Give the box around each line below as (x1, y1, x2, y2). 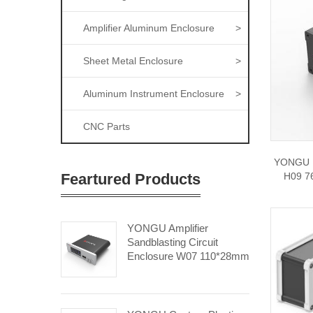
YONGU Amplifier (127, 222, 208, 234)
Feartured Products (61, 170, 201, 188)
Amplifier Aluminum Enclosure (83, 22, 214, 34)
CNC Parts (83, 121, 130, 132)
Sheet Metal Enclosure (83, 55, 183, 66)
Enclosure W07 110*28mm (127, 250, 249, 262)
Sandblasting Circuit (127, 236, 218, 248)
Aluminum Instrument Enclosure (83, 88, 224, 99)
